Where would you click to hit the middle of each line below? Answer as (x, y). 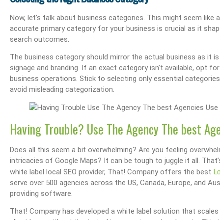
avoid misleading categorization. (62, 90)
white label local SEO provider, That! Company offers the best (111, 172)
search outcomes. (40, 39)
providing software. (41, 194)
